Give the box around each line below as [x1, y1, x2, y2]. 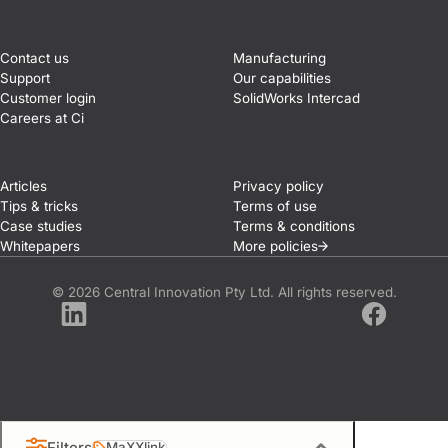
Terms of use [232, 198, 317, 215]
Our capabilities [232, 69, 331, 86]
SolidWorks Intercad [232, 89, 360, 106]
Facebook [374, 328, 437, 344]
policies [269, 238, 318, 255]
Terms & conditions [232, 218, 355, 235]
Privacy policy [232, 178, 324, 195]
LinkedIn [74, 328, 128, 344]
